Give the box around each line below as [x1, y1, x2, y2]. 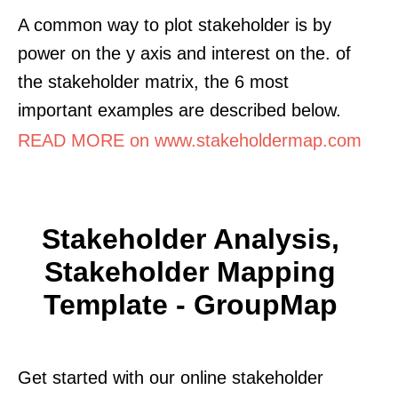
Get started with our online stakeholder [18, 367, 323, 387]
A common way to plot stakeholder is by [18, 14, 331, 35]
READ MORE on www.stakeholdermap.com [18, 130, 362, 150]
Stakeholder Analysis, [41, 222, 339, 255]
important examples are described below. [18, 99, 341, 120]
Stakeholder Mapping [44, 255, 336, 288]
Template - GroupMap [43, 288, 338, 321]
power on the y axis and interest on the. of [18, 43, 351, 63]
